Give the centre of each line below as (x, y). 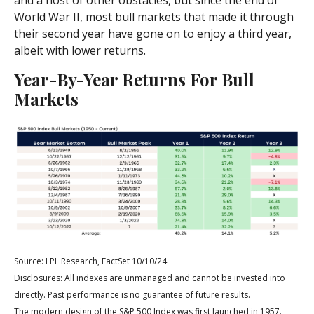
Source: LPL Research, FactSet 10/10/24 (90, 261)
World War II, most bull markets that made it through (154, 17)
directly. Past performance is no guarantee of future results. (132, 295)
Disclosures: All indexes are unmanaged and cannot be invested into (150, 278)
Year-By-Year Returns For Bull (134, 80)
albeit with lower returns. (80, 51)
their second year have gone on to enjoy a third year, (153, 34)
